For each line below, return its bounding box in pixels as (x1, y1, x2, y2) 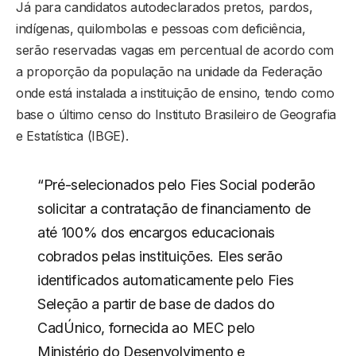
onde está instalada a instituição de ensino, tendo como (16, 84, 335, 101)
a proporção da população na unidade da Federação (16, 63, 323, 79)
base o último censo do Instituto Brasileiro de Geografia (16, 106, 337, 122)
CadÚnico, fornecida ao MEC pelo (37, 319, 255, 336)
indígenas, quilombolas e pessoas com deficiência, (16, 20, 306, 37)
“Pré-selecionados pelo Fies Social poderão (37, 176, 315, 193)
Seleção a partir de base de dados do (37, 295, 275, 312)
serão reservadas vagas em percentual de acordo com (16, 41, 334, 58)
